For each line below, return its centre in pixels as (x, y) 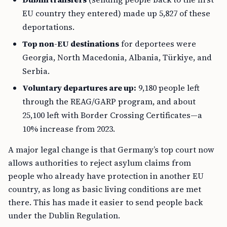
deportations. (48, 27)
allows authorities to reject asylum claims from (100, 163)
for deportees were (158, 44)
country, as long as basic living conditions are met (105, 189)
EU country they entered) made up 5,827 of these (116, 13)
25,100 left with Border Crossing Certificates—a (112, 115)
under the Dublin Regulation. (64, 215)
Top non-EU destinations (71, 44)
